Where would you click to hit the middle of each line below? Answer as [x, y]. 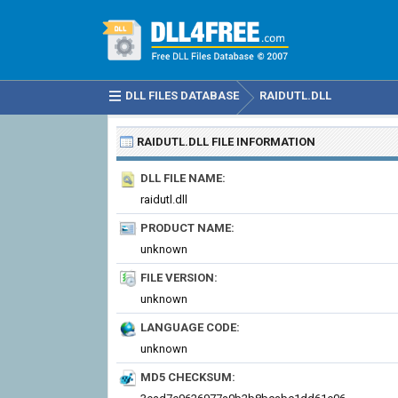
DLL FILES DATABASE [182, 96]
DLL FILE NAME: [183, 178]
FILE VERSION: [179, 278]
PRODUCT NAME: [187, 228]
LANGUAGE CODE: [190, 327]
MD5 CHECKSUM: [188, 377]
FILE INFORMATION [262, 142]
